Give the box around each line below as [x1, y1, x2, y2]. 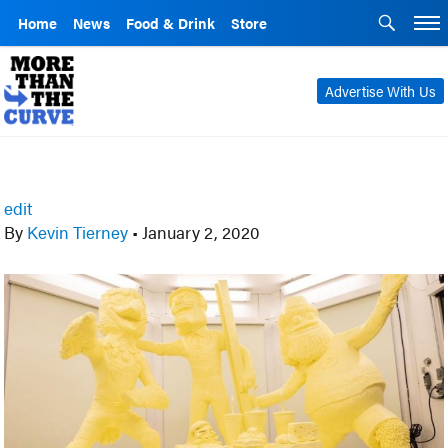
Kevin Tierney [23, 220, 133, 244]
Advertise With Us [324, 81, 436, 101]
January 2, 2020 [138, 220, 261, 244]
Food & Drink [126, 13, 215, 33]
